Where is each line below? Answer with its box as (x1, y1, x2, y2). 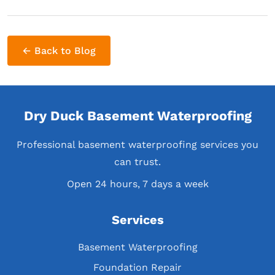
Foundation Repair (93, 261, 182, 273)
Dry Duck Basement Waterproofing (23, 108, 252, 123)
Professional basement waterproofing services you (17, 139, 258, 150)
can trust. (114, 156, 161, 168)
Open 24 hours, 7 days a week (66, 178, 209, 190)
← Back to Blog (22, 44, 96, 56)
